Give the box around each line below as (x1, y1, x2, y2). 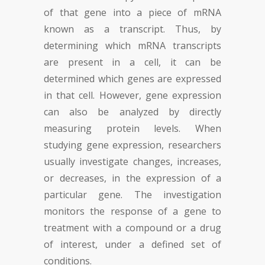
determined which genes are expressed (44, 72, 221, 85)
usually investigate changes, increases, (44, 155, 221, 168)
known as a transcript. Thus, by (44, 22, 221, 35)
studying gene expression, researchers (44, 138, 221, 151)
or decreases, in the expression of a (44, 172, 221, 185)
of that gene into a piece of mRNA (44, 6, 221, 19)
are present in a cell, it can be (44, 56, 221, 69)
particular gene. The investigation (44, 188, 221, 201)
